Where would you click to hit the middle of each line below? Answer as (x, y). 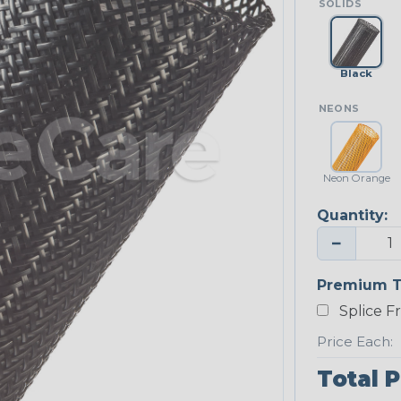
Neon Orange (356, 178)
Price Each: (354, 342)
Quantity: (352, 215)
